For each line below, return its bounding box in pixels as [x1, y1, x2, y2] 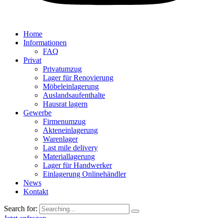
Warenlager [43, 135, 78, 144]
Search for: [4, 204, 39, 213]
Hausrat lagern [43, 100, 88, 109]
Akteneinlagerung [43, 126, 98, 135]
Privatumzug [43, 65, 82, 73]
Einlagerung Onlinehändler [43, 170, 126, 179]
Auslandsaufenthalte [43, 91, 105, 100]
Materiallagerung [43, 152, 95, 161]
